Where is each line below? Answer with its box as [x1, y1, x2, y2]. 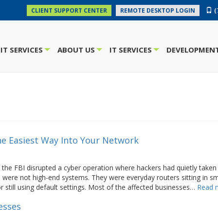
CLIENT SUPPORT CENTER [31, 6, 107, 15]
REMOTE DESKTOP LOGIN [120, 6, 195, 15]
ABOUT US [57, 45, 95, 54]
